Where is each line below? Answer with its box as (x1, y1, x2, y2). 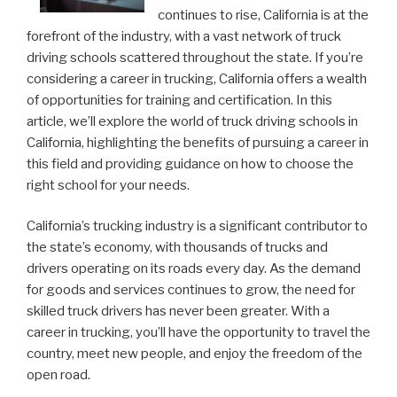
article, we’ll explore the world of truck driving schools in (27, 113, 358, 129)
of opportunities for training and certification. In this (27, 91, 332, 108)
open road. (27, 367, 90, 384)
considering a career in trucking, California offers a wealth (27, 70, 367, 87)
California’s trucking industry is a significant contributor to (27, 218, 368, 235)
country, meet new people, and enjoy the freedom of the (27, 346, 362, 362)
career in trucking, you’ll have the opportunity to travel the (27, 324, 370, 341)
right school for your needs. (27, 176, 190, 193)
